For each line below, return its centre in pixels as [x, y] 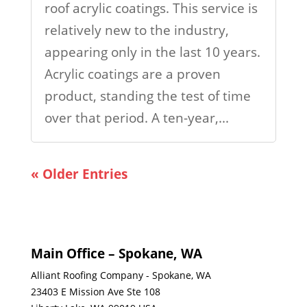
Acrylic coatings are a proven [132, 74]
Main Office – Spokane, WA [116, 253]
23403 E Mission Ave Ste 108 [95, 291]
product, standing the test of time [147, 96]
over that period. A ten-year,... [136, 118]
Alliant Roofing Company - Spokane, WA [121, 275]
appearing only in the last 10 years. [152, 52]
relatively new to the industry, [136, 30]
